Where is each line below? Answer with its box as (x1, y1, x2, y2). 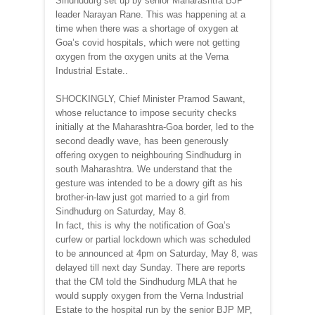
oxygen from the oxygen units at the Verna (56, 51, 229, 62)
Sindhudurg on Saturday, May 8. (56, 205, 186, 217)
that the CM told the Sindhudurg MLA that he (56, 276, 237, 287)
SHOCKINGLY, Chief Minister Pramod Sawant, (56, 93, 245, 104)
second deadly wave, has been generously (56, 135, 229, 146)
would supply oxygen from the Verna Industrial (56, 290, 243, 301)
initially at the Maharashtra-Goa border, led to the (56, 121, 254, 132)
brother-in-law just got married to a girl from (56, 191, 230, 202)
